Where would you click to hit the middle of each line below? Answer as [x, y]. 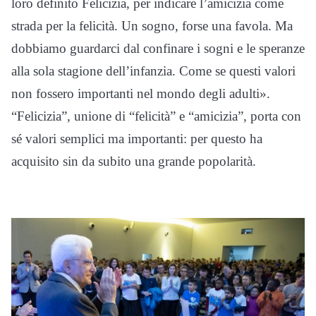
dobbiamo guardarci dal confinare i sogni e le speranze [158, 49]
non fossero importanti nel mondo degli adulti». [141, 94]
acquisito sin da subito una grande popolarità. [134, 162]
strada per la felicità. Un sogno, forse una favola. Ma [152, 26]
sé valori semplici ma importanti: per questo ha [137, 139]
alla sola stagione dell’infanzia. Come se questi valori [153, 71]
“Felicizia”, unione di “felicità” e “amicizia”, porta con [156, 116]
